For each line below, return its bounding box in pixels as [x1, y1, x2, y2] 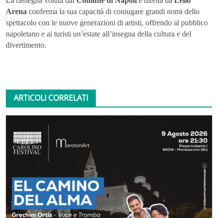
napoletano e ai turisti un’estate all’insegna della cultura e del [6, 30, 191, 38]
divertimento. [6, 41, 46, 50]
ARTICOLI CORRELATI [14, 92, 88, 104]
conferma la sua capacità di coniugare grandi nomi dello [27, 7, 200, 16]
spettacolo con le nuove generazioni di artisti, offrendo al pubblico [6, 18, 208, 27]
